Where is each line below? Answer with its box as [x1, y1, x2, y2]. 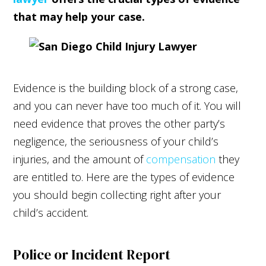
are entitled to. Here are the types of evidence [13, 169, 235, 184]
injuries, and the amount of [13, 151, 147, 166]
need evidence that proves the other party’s [13, 116, 226, 131]
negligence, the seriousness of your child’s [13, 134, 219, 148]
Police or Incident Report [13, 245, 171, 264]
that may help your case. [13, 9, 145, 24]
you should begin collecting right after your [13, 187, 221, 202]
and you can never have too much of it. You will [13, 98, 242, 113]
